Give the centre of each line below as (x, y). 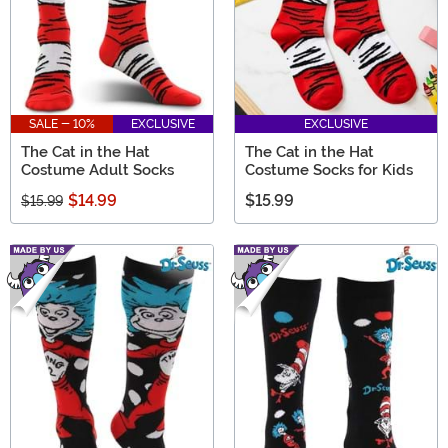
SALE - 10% (62, 123)
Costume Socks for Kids (329, 169)
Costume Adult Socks (97, 169)
